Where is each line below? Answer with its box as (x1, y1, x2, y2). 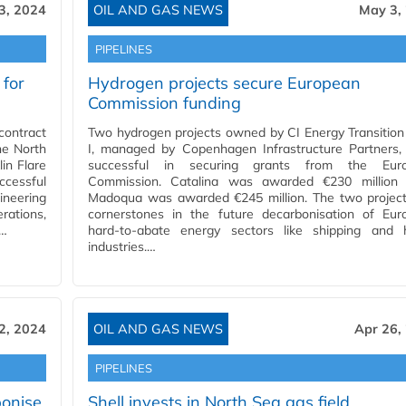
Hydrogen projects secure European (88, 72, 361, 94)
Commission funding (88, 92, 241, 114)
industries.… (88, 238, 156, 256)
